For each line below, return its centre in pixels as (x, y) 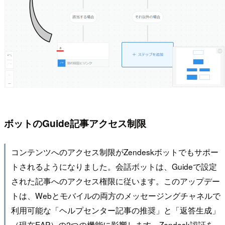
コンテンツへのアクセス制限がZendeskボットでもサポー (115, 151)
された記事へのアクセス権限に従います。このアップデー (115, 181)
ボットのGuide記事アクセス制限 (75, 123)
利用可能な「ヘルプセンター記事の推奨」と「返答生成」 (115, 210)
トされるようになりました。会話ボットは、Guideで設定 (114, 166)
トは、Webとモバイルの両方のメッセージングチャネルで (116, 195)
